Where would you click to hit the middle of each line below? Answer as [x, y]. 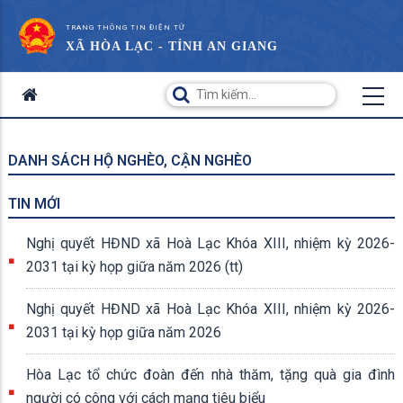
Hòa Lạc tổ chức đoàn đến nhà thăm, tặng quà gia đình [210, 375]
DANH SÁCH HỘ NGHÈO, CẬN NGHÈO [130, 161]
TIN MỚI [34, 204]
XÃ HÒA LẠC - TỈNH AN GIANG [172, 46]
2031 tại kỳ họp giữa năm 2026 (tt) [134, 267]
